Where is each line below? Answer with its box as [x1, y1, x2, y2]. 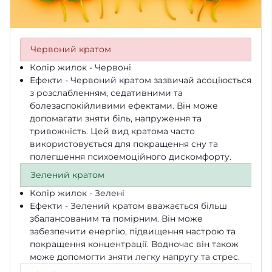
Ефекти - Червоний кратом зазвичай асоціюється [30, 74, 251, 86]
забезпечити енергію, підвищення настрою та [30, 225, 236, 237]
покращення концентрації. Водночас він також [30, 238, 239, 250]
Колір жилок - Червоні [30, 61, 131, 73]
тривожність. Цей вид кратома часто [30, 125, 195, 137]
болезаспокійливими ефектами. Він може [30, 100, 218, 111]
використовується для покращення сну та [30, 138, 218, 149]
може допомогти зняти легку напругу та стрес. [30, 251, 240, 262]
